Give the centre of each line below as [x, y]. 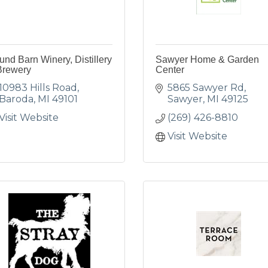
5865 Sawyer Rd [206, 88]
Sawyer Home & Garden [207, 60]
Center [170, 70]
